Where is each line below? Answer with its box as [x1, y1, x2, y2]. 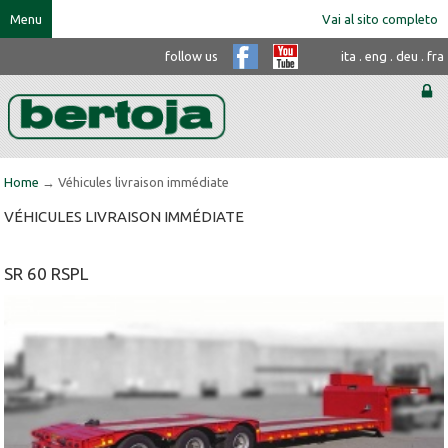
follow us [165, 49, 218, 63]
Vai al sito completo [322, 12, 438, 26]
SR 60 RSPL [4, 264, 89, 283]
